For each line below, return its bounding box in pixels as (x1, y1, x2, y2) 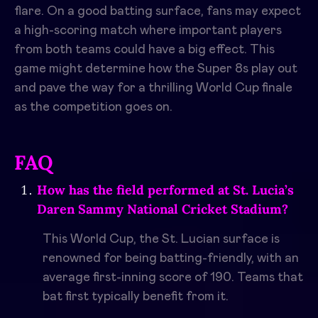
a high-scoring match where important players (14, 24, 282, 38)
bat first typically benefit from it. (43, 290, 229, 304)
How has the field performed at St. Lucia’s (37, 182, 294, 199)
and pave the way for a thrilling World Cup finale (14, 82, 292, 95)
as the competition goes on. (14, 101, 172, 114)
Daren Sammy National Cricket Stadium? (37, 201, 288, 218)
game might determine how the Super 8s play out (14, 62, 297, 76)
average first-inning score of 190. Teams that (43, 271, 303, 285)
